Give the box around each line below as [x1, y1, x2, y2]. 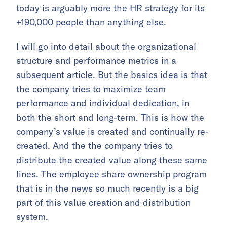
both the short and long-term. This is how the [16, 111, 204, 123]
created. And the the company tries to [16, 139, 173, 152]
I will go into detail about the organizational [16, 40, 196, 52]
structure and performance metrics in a [16, 54, 176, 66]
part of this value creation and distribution [16, 196, 191, 208]
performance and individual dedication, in [16, 97, 190, 109]
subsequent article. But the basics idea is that [16, 68, 207, 81]
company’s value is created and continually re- [16, 125, 209, 137]
